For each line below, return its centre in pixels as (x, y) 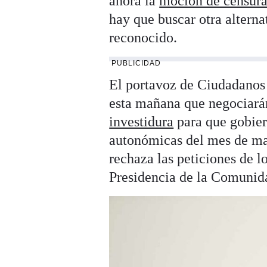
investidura (142, 122)
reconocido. (143, 38)
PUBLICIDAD (136, 63)
